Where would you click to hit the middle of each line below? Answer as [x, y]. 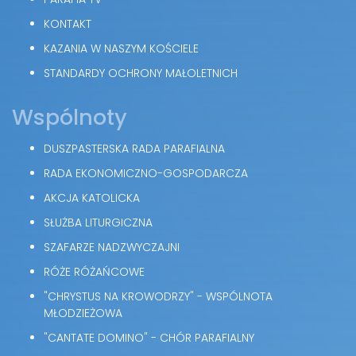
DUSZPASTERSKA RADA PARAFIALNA [134, 149]
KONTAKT [68, 24]
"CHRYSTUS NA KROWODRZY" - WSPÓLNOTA [158, 297]
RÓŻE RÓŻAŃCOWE [94, 272]
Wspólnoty [70, 118]
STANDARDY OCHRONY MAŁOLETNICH [141, 74]
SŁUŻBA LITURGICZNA [98, 223]
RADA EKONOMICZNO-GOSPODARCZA [146, 174]
